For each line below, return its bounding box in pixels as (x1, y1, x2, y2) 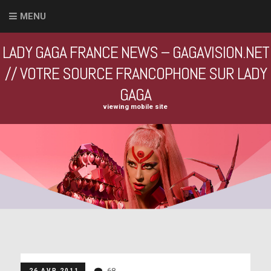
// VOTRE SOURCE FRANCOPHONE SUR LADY (4, 63, 267, 84)
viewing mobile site (103, 103, 168, 111)
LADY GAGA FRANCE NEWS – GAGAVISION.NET (2, 42, 269, 63)
